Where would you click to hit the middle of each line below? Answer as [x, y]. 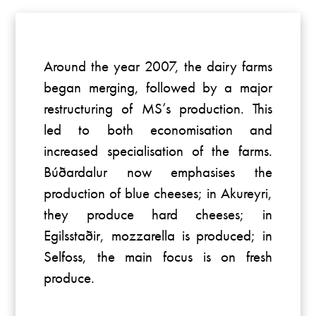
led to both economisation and [158, 130]
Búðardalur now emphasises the [158, 172]
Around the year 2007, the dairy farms [158, 66]
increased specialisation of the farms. [158, 151]
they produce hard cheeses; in [158, 214]
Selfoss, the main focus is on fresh [158, 257]
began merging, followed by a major [158, 87]
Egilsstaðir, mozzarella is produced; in [158, 236]
